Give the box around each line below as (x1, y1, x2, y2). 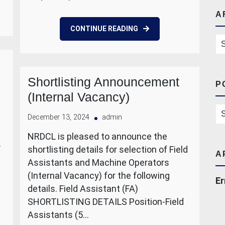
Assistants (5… (28, 209, 89, 220)
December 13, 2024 (28, 113, 89, 122)
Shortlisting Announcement (28, 75, 179, 89)
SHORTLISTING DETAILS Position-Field (28, 196, 184, 207)
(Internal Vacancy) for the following (28, 170, 170, 181)
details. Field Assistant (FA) (28, 183, 138, 194)
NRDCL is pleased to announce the (28, 131, 167, 142)
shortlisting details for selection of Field (28, 144, 188, 155)
